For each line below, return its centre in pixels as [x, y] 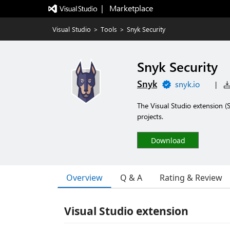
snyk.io [187, 84]
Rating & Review [191, 178]
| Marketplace [127, 8]
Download [168, 140]
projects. [150, 116]
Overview [84, 177]
